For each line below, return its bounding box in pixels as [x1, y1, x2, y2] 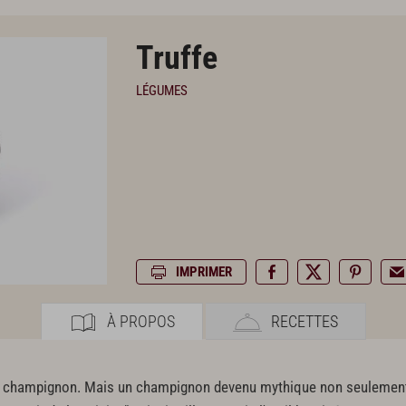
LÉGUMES [135, 82, 188, 100]
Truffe [135, 39, 217, 77]
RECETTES [270, 311, 338, 331]
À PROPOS [106, 311, 175, 331]
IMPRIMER [175, 263, 232, 280]
